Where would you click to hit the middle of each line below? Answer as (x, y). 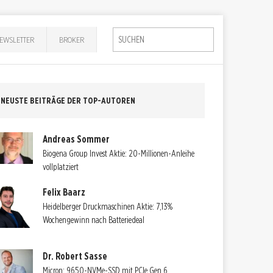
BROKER (72, 39)
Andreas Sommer (76, 139)
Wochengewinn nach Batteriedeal (94, 220)
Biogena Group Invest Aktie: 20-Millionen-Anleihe (119, 153)
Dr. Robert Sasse (75, 256)
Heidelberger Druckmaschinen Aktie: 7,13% (108, 207)
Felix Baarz (64, 193)
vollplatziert (61, 167)
